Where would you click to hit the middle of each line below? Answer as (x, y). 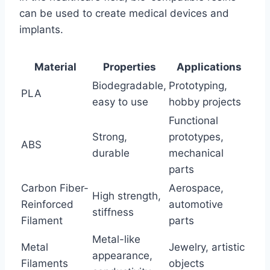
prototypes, (196, 137)
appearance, (122, 255)
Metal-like (116, 239)
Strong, (110, 137)
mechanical (196, 153)
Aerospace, (196, 188)
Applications (209, 67)
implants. (41, 29)
